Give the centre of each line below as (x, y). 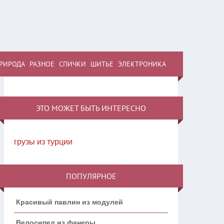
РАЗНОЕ (42, 64)
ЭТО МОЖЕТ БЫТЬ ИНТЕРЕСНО (91, 108)
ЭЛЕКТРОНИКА (142, 64)
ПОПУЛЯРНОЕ (91, 176)
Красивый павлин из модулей (69, 202)
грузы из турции (43, 141)
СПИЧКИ (72, 64)
